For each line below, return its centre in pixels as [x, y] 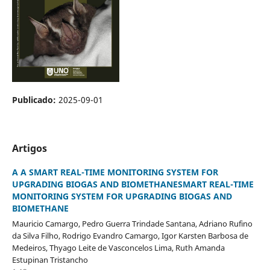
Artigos [29, 148]
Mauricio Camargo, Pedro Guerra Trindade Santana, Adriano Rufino [132, 223]
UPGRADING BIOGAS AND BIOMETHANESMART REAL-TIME [133, 184]
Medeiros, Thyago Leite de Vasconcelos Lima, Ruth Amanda [118, 247]
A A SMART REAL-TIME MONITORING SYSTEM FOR [115, 172]
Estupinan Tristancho [50, 259]
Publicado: [35, 99]
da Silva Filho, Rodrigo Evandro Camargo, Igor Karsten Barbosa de [130, 235]
